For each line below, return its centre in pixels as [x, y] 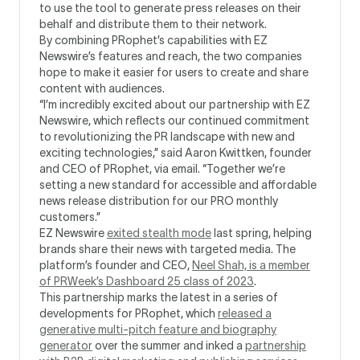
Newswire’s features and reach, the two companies [171, 56]
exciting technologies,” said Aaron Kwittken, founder [176, 153]
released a [245, 313]
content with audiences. [102, 88]
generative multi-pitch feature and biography [158, 329]
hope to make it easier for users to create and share [174, 72]
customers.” [70, 217]
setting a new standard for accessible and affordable [178, 185]
